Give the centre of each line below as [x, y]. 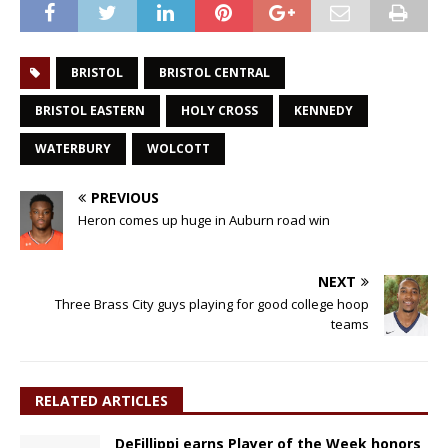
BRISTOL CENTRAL [214, 72]
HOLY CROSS [219, 110]
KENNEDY [323, 110]
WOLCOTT [178, 148]
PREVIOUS [125, 197]
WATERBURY [73, 148]
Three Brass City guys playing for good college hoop [212, 304]
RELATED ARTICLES [101, 401]
